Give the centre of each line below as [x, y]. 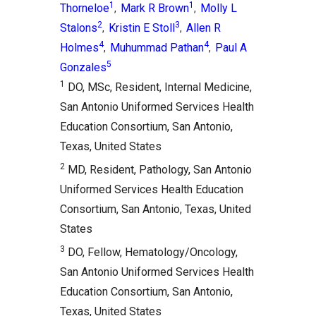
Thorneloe [85, 8]
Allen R [203, 28]
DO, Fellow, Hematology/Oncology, [151, 252]
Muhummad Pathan [157, 48]
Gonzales [83, 67]
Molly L [219, 8]
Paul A [231, 48]
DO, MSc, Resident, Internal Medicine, [158, 87]
